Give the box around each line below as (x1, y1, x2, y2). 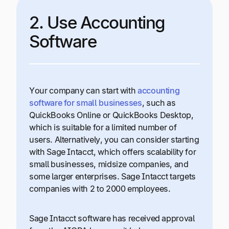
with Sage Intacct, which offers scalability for (29, 146, 196, 157)
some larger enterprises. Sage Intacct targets (29, 171, 196, 181)
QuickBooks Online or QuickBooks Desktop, (29, 109, 194, 120)
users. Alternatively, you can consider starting (29, 134, 199, 145)
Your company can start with (29, 85, 138, 96)
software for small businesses (29, 97, 142, 108)
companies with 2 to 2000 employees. (29, 183, 171, 194)
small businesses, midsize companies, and (29, 158, 189, 169)
